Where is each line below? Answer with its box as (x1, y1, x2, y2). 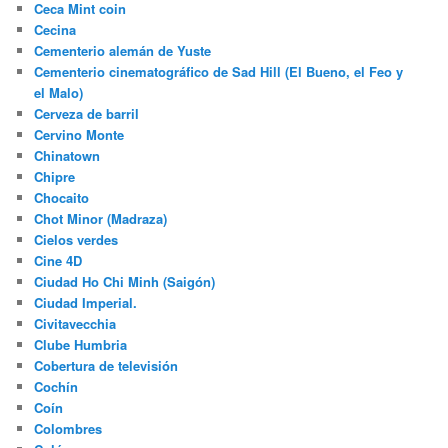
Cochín (34, 377, 79, 397)
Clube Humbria (34, 335, 128, 355)
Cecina (34, 20, 77, 40)
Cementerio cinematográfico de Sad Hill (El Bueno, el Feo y (34, 62, 404, 82)
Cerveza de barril (34, 104, 140, 124)
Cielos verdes (34, 230, 119, 250)
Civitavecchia (34, 314, 117, 334)
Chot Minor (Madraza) (34, 209, 168, 229)
